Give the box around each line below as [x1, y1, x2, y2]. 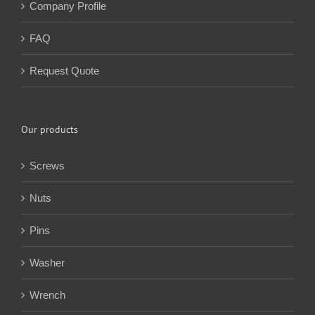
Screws [30, 159, 65, 172]
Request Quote [30, 64, 99, 77]
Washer [30, 256, 65, 269]
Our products [21, 122, 78, 136]
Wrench [30, 288, 65, 301]
